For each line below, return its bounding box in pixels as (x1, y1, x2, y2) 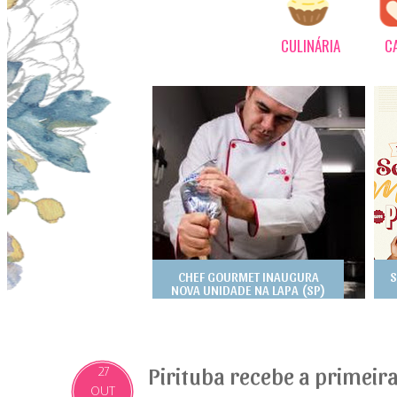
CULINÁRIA (281, 35, 340, 57)
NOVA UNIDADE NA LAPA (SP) (171, 282, 325, 298)
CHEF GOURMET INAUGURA (177, 269, 319, 284)
